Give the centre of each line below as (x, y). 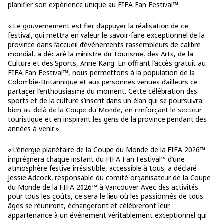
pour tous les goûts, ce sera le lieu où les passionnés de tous (106, 196)
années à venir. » (34, 128)
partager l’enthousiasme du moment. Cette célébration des (103, 91)
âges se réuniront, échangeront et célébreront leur (89, 205)
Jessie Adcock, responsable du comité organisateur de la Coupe (109, 177)
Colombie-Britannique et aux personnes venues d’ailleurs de (103, 82)
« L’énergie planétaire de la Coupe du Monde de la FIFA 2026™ (107, 149)
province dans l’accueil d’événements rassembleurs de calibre (104, 44)
